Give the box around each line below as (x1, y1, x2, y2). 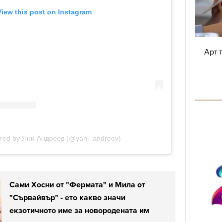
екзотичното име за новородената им (9, 205, 149, 216)
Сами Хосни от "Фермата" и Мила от (9, 179, 145, 190)
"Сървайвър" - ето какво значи (9, 192, 125, 203)
